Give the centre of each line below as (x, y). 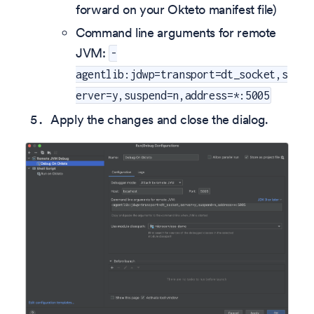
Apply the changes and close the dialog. (159, 119)
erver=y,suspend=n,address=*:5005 (173, 95)
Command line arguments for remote (176, 33)
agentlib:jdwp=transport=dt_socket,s (182, 74)
